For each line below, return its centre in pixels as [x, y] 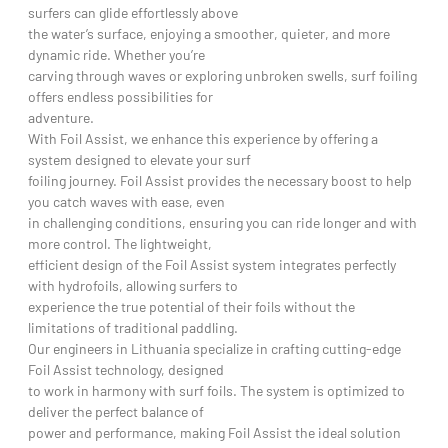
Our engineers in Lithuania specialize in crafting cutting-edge [214, 348]
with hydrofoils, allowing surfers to [133, 285]
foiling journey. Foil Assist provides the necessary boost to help [220, 180]
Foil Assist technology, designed [126, 369]
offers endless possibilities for [120, 96]
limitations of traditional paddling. [133, 327]
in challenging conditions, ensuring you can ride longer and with [222, 222]
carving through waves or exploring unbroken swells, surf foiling [222, 75]
